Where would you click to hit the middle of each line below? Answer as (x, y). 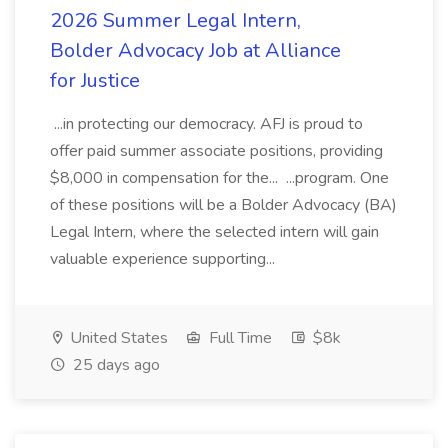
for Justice (95, 80)
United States (117, 338)
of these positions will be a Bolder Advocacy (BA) (223, 205)
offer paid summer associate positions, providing (216, 151)
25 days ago (114, 365)
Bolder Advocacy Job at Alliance (195, 50)
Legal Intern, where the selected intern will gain (214, 232)
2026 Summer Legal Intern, (175, 20)
